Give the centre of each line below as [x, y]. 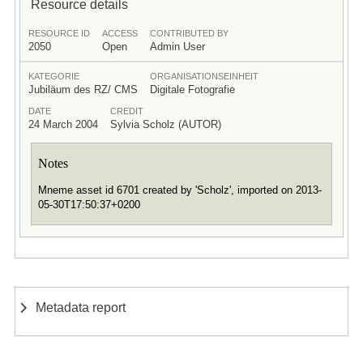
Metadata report [81, 307]
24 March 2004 [63, 124]
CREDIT [126, 111]
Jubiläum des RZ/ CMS [83, 89]
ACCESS [120, 33]
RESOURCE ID [59, 33]
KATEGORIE [53, 76]
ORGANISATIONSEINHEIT [204, 76]
